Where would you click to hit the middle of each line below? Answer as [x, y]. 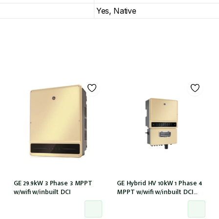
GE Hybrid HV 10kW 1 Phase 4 [160, 183]
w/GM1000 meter [142, 201]
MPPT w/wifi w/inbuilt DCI [155, 192]
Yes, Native [116, 11]
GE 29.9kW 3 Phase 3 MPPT [53, 183]
